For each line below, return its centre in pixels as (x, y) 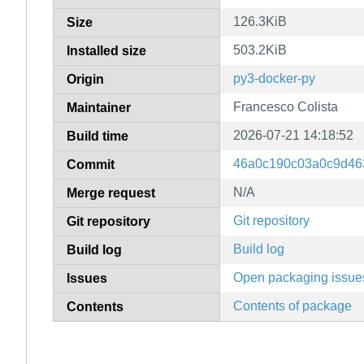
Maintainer (99, 107)
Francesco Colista (286, 106)
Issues (87, 278)
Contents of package (292, 305)
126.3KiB (260, 21)
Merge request (111, 193)
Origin (85, 79)
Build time (97, 136)
